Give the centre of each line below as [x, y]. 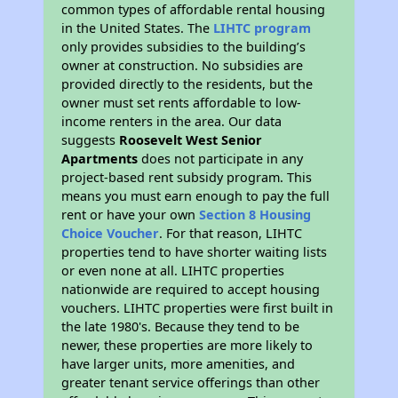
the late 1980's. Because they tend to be [181, 327]
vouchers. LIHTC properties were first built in [198, 308]
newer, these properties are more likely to [187, 346]
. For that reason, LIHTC [231, 234]
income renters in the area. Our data [172, 122]
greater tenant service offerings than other [191, 383]
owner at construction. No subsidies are [183, 66]
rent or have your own [131, 215]
